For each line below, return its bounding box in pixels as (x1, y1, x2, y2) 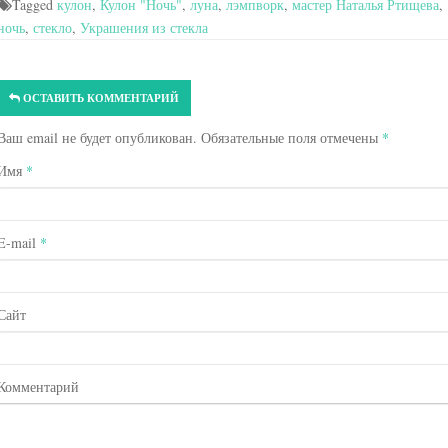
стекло (32, 18, 72, 38)
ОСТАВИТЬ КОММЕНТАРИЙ (22, 90, 179, 107)
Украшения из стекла (79, 18, 208, 38)
